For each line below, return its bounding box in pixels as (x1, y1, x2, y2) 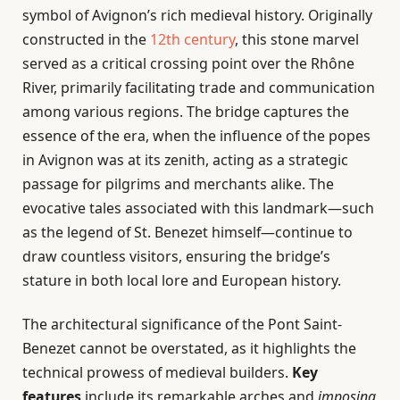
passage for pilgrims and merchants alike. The (22, 173, 334, 194)
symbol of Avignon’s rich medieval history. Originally (22, 4, 372, 25)
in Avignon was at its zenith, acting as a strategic (22, 149, 348, 170)
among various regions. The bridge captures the (22, 101, 349, 121)
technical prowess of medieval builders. (22, 362, 292, 382)
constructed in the (22, 29, 150, 49)
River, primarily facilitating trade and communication (22, 77, 375, 97)
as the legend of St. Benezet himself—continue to (22, 221, 353, 242)
